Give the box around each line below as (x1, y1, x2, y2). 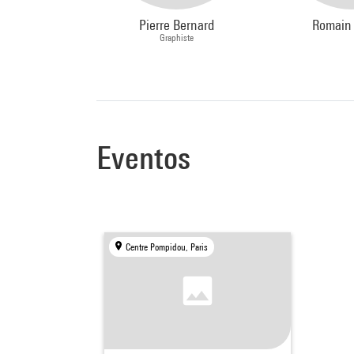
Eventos (96, 139, 190, 176)
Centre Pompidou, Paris (126, 241, 209, 253)
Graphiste (159, 32, 194, 43)
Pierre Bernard (138, 17, 214, 33)
